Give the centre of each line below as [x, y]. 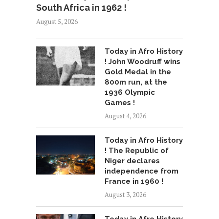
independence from [142, 171]
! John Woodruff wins [142, 61]
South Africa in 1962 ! [81, 7]
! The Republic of [137, 150]
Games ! [120, 102]
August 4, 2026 [125, 116]
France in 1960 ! [134, 181]
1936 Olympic [130, 92]
